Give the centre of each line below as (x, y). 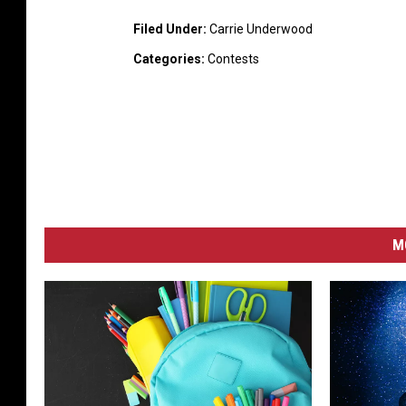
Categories (167, 59)
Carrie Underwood (261, 29)
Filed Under (168, 29)
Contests (233, 59)
